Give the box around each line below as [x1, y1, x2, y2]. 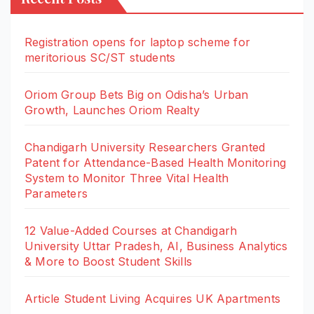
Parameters [25, 186, 88, 201]
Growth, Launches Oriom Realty [25, 103, 200, 118]
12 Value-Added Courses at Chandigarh [25, 224, 238, 238]
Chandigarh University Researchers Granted [25, 140, 266, 155]
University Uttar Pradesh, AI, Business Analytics [25, 239, 288, 254]
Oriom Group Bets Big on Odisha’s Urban [25, 88, 249, 102]
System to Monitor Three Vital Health [25, 171, 229, 186]
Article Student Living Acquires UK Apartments [25, 292, 280, 306]
